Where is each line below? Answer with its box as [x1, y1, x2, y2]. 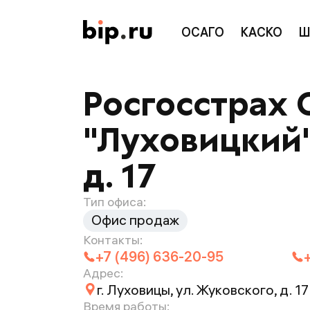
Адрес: [83, 265, 123, 281]
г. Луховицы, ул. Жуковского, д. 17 [97, 281, 309, 298]
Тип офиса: [83, 194, 146, 210]
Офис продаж [91, 211, 179, 228]
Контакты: [83, 232, 143, 248]
